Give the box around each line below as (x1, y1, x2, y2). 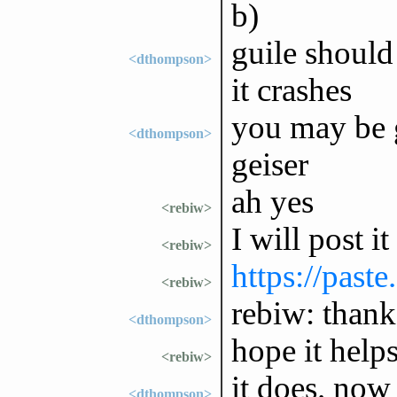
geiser (230, 145, 308, 183)
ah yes (230, 183, 314, 220)
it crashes (230, 71, 352, 108)
